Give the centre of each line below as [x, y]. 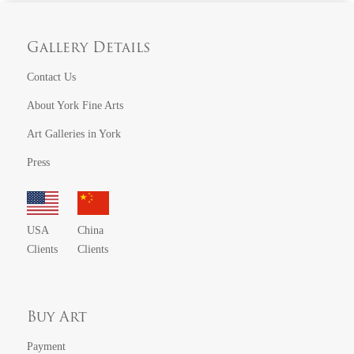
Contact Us [52, 77]
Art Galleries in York [74, 134]
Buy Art [57, 318]
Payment [47, 346]
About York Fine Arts [75, 105]
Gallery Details [89, 48]
